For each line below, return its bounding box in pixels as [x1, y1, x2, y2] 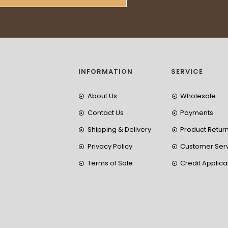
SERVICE [171, 67, 204, 76]
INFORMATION [78, 67, 133, 76]
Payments [180, 108, 213, 118]
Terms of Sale [87, 158, 133, 168]
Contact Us [87, 108, 124, 118]
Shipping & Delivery [87, 125, 151, 134]
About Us [87, 91, 117, 101]
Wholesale [180, 91, 216, 101]
